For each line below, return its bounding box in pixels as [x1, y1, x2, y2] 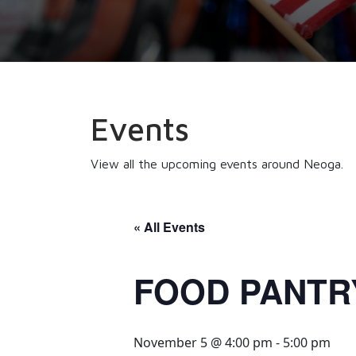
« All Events [133, 218, 205, 236]
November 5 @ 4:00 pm [133, 334, 273, 351]
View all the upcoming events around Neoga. [91, 157, 343, 171]
